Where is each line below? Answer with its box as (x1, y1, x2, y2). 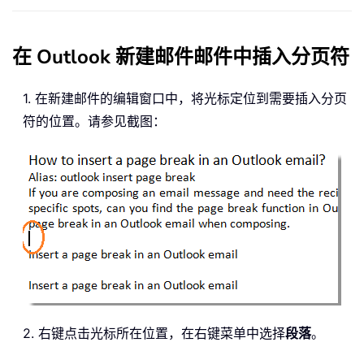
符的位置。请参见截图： (23, 113, 166, 130)
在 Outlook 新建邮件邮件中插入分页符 (12, 44, 349, 71)
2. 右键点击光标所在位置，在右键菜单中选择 (23, 325, 285, 342)
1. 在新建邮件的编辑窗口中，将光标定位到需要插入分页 (23, 90, 347, 107)
